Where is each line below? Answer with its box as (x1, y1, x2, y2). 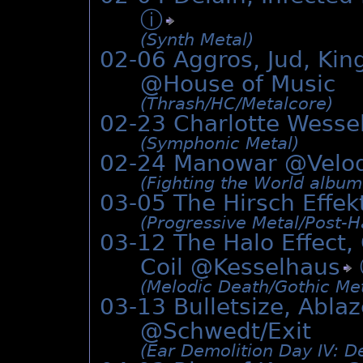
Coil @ (140, 254, 213, 281)
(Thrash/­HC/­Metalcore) (140, 94, 333, 114)
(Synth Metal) (140, 30, 254, 50)
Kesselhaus (213, 254, 340, 281)
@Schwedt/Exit (140, 318, 311, 345)
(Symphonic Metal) (140, 134, 299, 154)
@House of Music (140, 70, 335, 98)
